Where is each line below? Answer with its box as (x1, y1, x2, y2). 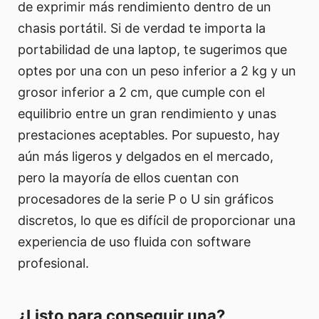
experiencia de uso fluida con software (18, 234, 251, 249)
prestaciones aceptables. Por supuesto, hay (18, 127, 280, 142)
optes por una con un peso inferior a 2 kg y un (18, 63, 296, 78)
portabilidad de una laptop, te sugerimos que (18, 41, 287, 57)
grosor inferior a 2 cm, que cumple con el (18, 84, 265, 100)
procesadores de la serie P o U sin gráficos (18, 191, 273, 206)
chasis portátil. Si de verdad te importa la (18, 20, 266, 36)
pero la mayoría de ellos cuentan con (18, 169, 239, 185)
